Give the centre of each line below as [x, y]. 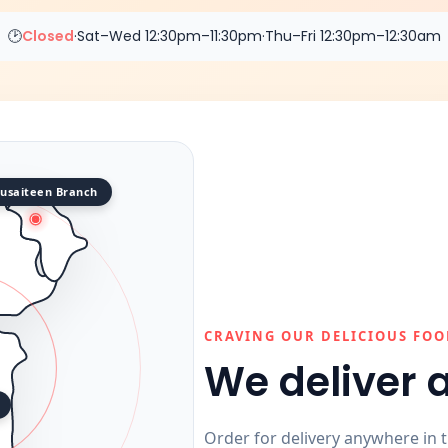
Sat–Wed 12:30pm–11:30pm [169, 35]
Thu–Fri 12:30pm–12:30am [352, 35]
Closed [47, 35]
